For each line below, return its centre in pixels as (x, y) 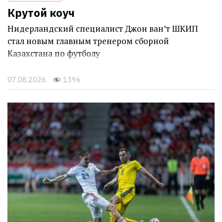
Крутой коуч (41, 12)
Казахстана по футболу (54, 53)
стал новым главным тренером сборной (88, 41)
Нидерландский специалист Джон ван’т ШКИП (103, 28)
